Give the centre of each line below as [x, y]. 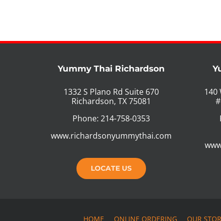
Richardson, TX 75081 [111, 101]
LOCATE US [111, 168]
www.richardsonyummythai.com [111, 135]
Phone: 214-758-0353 [111, 118]
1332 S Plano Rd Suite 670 [111, 92]
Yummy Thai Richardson [111, 68]
